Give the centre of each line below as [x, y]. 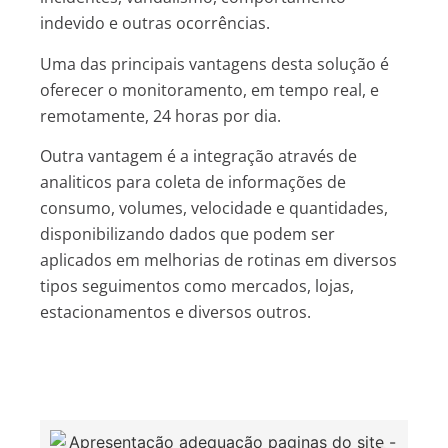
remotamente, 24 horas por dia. [160, 115]
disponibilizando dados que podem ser [187, 234]
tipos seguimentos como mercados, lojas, [197, 286]
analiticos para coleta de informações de [193, 182]
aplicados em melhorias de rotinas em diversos [218, 260]
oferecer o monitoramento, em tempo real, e [209, 89]
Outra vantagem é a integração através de [198, 156]
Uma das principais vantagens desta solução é [214, 63]
